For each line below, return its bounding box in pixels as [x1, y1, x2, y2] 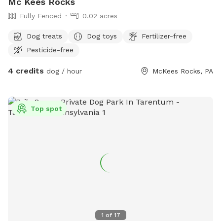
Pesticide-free [27, 45, 74, 54]
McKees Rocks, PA [152, 67, 213, 75]
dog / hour [44, 67, 82, 75]
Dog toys [87, 32, 117, 40]
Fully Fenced [20, 12, 62, 20]
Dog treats [27, 32, 62, 40]
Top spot [31, 105, 62, 113]
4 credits [8, 66, 44, 76]
